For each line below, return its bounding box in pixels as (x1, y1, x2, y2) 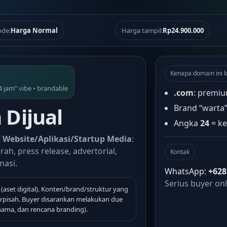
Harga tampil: (121, 26, 163, 35)
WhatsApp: (164, 166, 208, 177)
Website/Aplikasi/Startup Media (3, 133, 132, 144)
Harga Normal (11, 26, 58, 35)
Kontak (170, 147, 190, 156)
